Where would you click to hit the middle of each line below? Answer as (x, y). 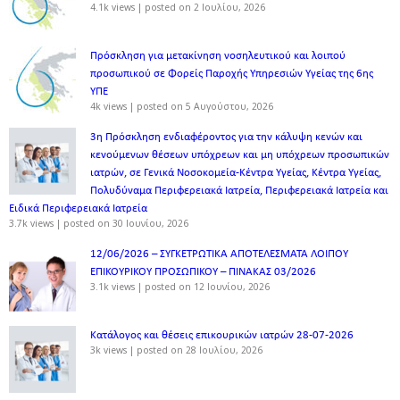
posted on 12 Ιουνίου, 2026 (207, 286)
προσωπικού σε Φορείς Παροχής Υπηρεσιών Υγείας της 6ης (232, 73)
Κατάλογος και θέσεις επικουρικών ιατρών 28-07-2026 (222, 335)
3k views (108, 350)
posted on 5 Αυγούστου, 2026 (205, 106)
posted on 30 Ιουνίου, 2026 (126, 223)
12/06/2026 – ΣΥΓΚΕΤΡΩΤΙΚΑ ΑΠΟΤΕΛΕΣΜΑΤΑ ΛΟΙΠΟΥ (219, 254)
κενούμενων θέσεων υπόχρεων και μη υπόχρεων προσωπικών (240, 154)
